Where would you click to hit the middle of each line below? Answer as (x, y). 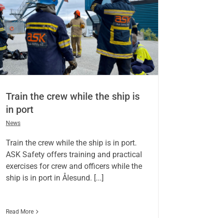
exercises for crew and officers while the (74, 166)
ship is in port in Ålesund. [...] (54, 178)
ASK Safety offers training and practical (74, 155)
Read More (19, 212)
